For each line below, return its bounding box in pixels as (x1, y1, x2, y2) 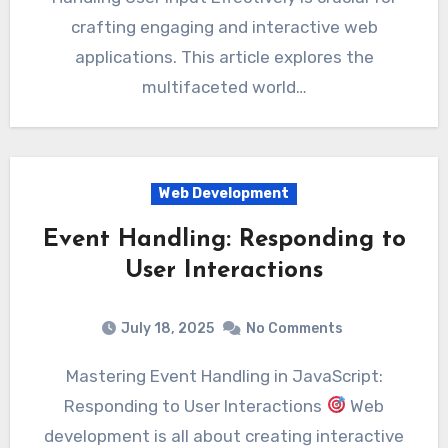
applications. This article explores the (74, 47, 374, 68)
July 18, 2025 (121, 319, 214, 337)
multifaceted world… (141, 77, 307, 98)
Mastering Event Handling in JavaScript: (65, 365, 79, 386)
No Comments (246, 319, 343, 337)
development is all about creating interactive (44, 425, 404, 446)
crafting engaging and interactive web (70, 17, 378, 38)
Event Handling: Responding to (42, 228, 406, 253)
